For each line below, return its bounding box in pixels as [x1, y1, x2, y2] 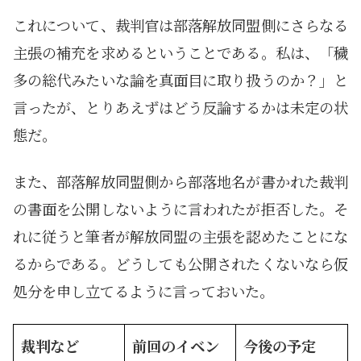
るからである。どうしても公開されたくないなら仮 [13, 252, 348, 274]
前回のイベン [132, 334, 220, 356]
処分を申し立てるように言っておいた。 [13, 280, 274, 301]
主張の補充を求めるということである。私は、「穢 [13, 41, 348, 63]
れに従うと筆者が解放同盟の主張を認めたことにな [13, 225, 348, 247]
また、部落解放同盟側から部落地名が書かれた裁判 [13, 170, 348, 192]
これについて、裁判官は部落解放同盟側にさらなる [13, 14, 348, 35]
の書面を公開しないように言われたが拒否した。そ [13, 197, 348, 219]
